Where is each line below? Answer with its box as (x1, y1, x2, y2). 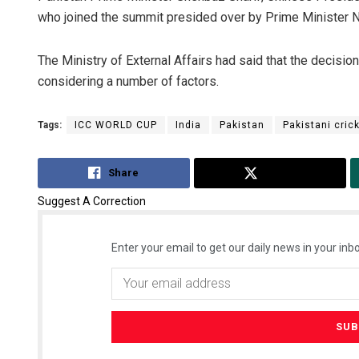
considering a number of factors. (38, 74, 219, 90)
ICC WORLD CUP (75, 119, 157, 131)
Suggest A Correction (38, 194, 146, 208)
